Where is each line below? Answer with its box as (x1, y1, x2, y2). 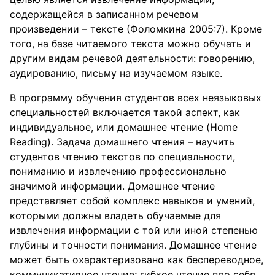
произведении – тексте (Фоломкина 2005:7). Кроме (10, 23, 262, 35)
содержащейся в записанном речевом (10, 8, 198, 20)
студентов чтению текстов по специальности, (10, 150, 235, 163)
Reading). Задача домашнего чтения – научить (10, 136, 234, 148)
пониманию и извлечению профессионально (10, 165, 227, 177)
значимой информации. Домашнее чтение (10, 180, 215, 192)
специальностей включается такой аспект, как (10, 106, 240, 118)
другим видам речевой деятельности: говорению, (10, 52, 255, 64)
